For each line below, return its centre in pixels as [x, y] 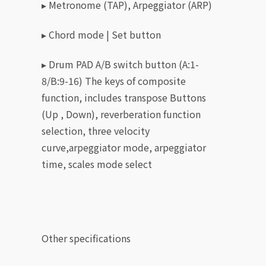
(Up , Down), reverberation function [121, 114]
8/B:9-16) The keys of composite [114, 80]
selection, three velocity [96, 130]
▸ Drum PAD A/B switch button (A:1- [120, 64]
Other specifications [86, 238]
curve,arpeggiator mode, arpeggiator [124, 147]
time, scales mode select [97, 164]
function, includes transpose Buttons [124, 97]
